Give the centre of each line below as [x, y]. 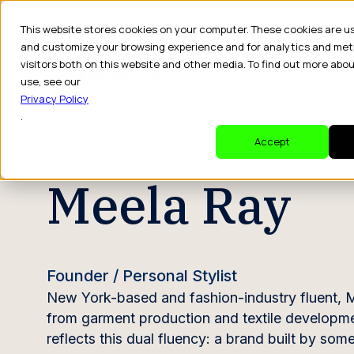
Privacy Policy [55, 99]
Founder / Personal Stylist [141, 276]
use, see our [51, 81]
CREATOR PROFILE [104, 141]
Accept [272, 142]
